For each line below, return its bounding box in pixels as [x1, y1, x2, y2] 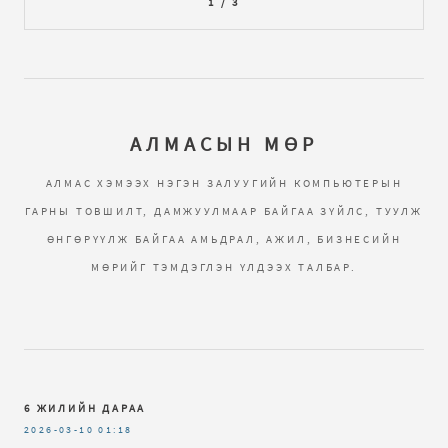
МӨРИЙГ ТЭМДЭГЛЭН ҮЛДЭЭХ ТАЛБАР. [91, 259, 357, 274]
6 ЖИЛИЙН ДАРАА [24, 401, 147, 416]
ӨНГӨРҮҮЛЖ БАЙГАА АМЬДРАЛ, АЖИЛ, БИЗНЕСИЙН [46, 231, 402, 246]
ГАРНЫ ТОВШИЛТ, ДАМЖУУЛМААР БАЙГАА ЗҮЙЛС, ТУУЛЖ [25, 203, 423, 218]
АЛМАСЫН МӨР [130, 130, 318, 156]
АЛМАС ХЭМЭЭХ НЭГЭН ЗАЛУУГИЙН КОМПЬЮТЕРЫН [45, 175, 403, 190]
